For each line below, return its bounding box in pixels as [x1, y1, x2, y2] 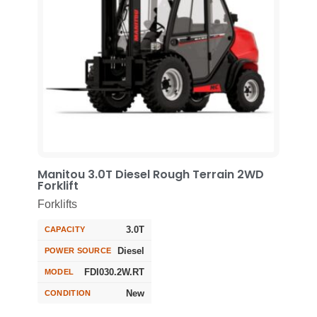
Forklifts [37, 197, 77, 210]
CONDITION [44, 289, 91, 298]
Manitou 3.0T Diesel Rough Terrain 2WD [37, 166, 264, 183]
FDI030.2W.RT [83, 266, 144, 277]
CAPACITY [44, 225, 86, 234]
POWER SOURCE [44, 246, 112, 255]
